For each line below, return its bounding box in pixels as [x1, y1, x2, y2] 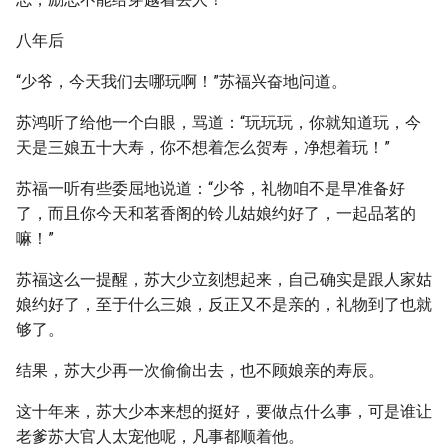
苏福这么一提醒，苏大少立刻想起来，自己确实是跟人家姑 [16, 270, 432, 289]
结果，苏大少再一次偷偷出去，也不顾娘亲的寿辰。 [16, 361, 384, 380]
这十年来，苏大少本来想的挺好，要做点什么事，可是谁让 [16, 402, 432, 421]
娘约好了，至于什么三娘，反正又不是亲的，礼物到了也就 [16, 295, 432, 314]
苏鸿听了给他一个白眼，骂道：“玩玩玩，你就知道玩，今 [16, 113, 421, 132]
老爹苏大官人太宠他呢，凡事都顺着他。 [16, 427, 304, 446]
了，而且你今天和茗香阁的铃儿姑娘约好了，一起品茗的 [16, 204, 416, 223]
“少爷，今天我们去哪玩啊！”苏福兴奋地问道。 [16, 72, 347, 91]
